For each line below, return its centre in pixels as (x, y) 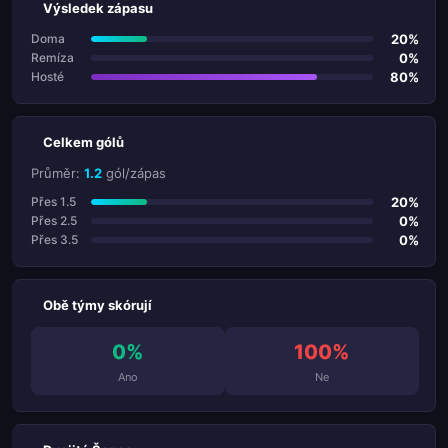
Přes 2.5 (54, 221)
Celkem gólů (83, 141)
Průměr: (57, 172)
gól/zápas (134, 172)
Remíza (52, 58)
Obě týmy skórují (97, 304)
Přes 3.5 (54, 240)
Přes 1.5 (53, 202)
